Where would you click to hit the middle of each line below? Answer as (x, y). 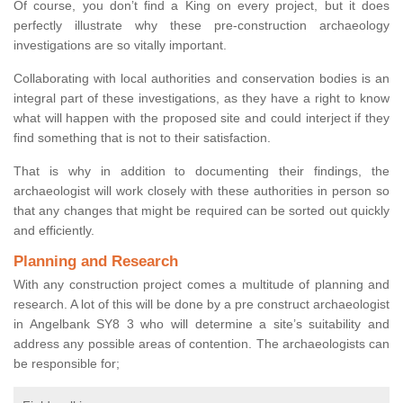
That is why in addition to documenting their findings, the (201, 171)
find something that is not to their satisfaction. (142, 138)
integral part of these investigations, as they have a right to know (201, 99)
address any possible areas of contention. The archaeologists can (201, 344)
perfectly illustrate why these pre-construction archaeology (201, 26)
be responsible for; (67, 364)
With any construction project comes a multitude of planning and (201, 285)
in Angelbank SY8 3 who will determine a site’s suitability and (201, 324)
